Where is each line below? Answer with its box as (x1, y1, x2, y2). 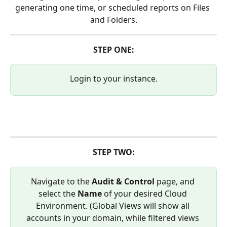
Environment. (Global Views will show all (35, 200, 192, 211)
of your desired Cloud (101, 187, 189, 199)
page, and (156, 175, 197, 187)
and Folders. (90, 14, 137, 25)
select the (38, 187, 78, 199)
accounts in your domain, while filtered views (26, 212, 201, 223)
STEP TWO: (92, 146, 135, 158)
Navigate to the (30, 175, 92, 187)
